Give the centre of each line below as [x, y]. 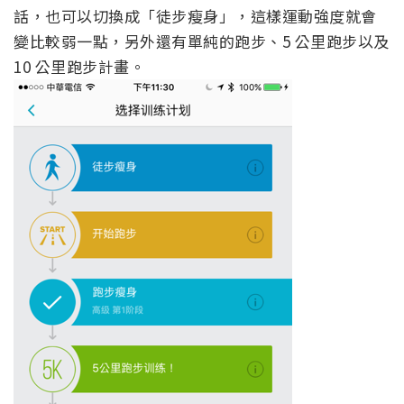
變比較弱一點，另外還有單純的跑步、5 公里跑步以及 [202, 41]
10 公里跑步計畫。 [79, 67]
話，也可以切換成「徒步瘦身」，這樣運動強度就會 [195, 16]
